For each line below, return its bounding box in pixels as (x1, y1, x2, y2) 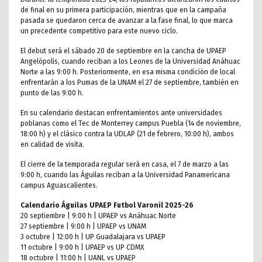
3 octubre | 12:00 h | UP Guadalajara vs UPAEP (20, 233, 166, 242)
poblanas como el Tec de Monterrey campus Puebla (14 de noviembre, (20, 119, 241, 128)
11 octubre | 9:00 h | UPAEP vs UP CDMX (20, 243, 144, 252)
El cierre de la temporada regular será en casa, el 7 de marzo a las (20, 160, 229, 169)
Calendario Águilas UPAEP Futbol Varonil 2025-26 (20, 201, 194, 210)
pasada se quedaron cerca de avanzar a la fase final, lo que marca (20, 16, 233, 25)
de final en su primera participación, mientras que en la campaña (20, 6, 226, 15)
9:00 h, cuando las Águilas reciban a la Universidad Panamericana (20, 171, 230, 180)
